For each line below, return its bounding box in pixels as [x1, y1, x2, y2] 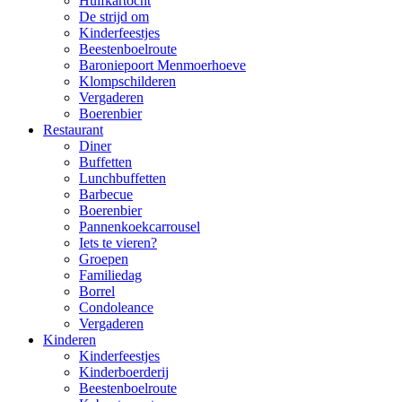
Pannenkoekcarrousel [79, 219, 200, 234]
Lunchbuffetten [79, 170, 166, 186]
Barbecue [79, 187, 133, 202]
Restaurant [43, 122, 103, 137]
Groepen [79, 251, 128, 267]
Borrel [79, 284, 115, 299]
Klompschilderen [79, 74, 176, 89]
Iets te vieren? [79, 235, 157, 250]
